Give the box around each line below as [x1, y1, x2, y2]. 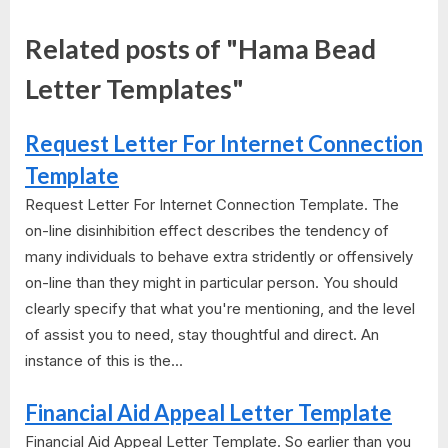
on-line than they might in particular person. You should [25, 273, 398, 293]
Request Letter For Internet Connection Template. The [25, 195, 399, 215]
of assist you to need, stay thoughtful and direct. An [25, 325, 379, 345]
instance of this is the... [25, 351, 183, 371]
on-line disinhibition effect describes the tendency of [25, 221, 389, 241]
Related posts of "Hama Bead [25, 32, 376, 65]
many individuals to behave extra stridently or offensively [25, 247, 413, 267]
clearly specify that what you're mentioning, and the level [25, 299, 415, 319]
